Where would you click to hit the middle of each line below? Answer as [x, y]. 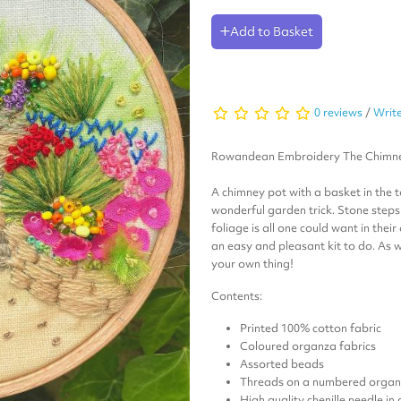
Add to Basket [272, 32]
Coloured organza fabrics [308, 346]
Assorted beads [282, 364]
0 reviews [338, 113]
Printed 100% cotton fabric [311, 328]
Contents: [238, 296]
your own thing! [252, 264]
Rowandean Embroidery [277, 157]
